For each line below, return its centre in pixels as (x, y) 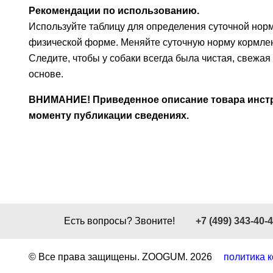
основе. (46, 74)
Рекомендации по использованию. (114, 11)
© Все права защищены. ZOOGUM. (109, 257)
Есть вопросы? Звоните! (120, 221)
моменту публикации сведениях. (109, 115)
